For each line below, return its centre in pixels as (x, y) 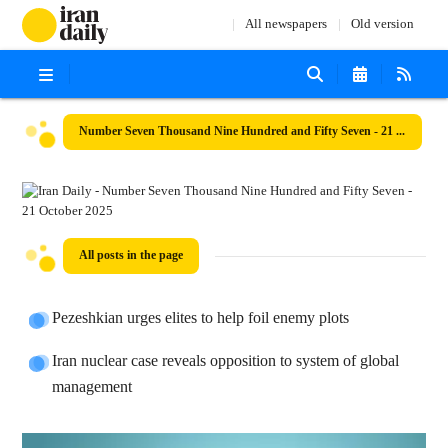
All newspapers (285, 24)
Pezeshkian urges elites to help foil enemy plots (201, 318)
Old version (382, 24)
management (92, 387)
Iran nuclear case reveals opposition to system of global (226, 361)
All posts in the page (131, 255)
